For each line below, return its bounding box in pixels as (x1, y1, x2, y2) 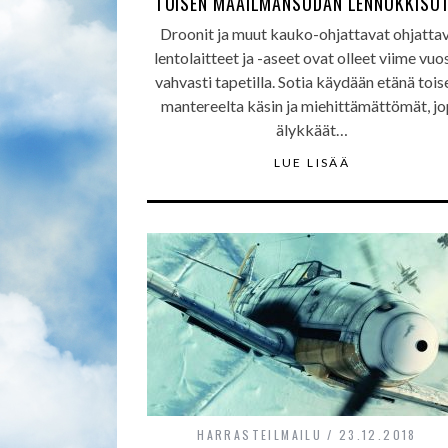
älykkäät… (276, 120, 348, 139)
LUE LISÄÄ (273, 155, 351, 170)
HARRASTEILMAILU (197, 426, 323, 443)
